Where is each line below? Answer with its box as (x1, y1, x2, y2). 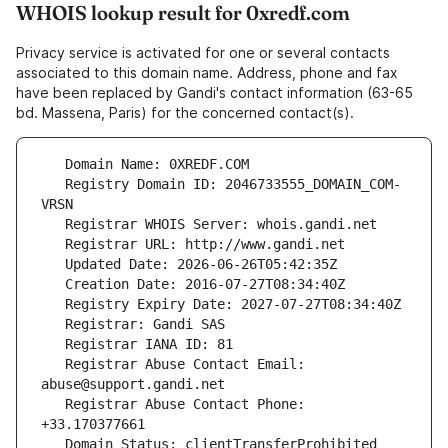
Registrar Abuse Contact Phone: (41, 396, 65, 413)
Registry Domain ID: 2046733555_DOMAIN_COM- (41, 176, 65, 193)
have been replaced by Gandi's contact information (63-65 (16, 84, 413, 102)
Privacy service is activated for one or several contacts (16, 44, 390, 62)
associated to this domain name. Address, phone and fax (16, 64, 398, 82)
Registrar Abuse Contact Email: (41, 356, 65, 373)
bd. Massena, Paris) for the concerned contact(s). (16, 104, 354, 122)
